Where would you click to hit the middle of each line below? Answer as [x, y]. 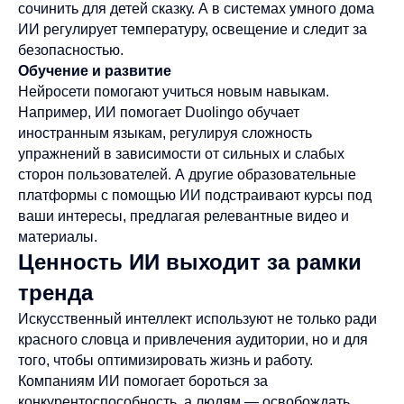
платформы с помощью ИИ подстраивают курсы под [195, 195]
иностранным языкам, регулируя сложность [165, 133]
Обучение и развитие [95, 71]
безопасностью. [71, 50]
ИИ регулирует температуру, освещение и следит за [193, 29]
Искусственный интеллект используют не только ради [197, 319]
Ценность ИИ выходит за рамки [190, 262]
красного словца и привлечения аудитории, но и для [193, 340]
